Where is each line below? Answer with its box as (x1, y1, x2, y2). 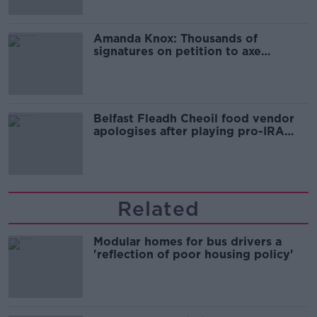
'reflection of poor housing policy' (93, 248, 294, 262)
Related (117, 197, 200, 221)
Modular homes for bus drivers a (93, 235, 282, 249)
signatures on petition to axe (93, 45, 261, 59)
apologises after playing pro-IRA (93, 125, 284, 139)
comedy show (93, 57, 174, 71)
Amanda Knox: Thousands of (93, 32, 258, 46)
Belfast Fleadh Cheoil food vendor (93, 112, 294, 126)
